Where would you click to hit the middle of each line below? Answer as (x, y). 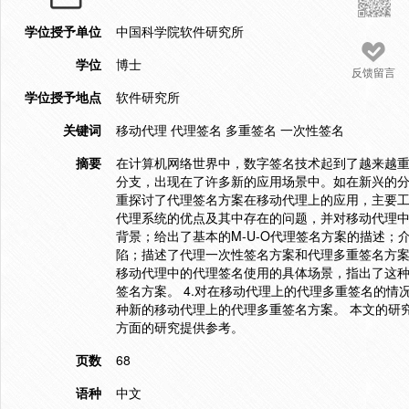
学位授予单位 (63, 31)
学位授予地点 (63, 97)
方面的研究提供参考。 (180, 327)
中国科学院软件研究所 (180, 31)
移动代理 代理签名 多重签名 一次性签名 (230, 130)
